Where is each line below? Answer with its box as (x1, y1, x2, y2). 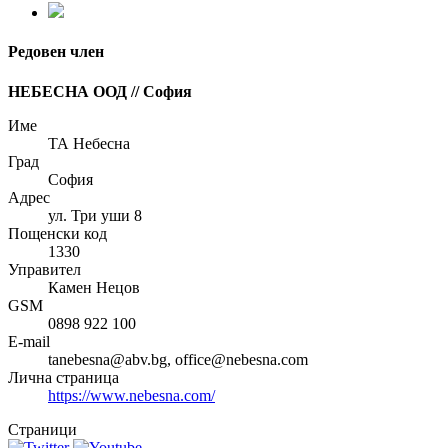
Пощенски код (8, 224, 107, 242)
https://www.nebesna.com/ (48, 386, 215, 404)
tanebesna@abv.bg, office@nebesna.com (48, 350, 308, 368)
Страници (8, 420, 77, 438)
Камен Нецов (48, 278, 140, 296)
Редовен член (8, 43, 104, 61)
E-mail (8, 332, 50, 350)
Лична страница (8, 368, 119, 386)
